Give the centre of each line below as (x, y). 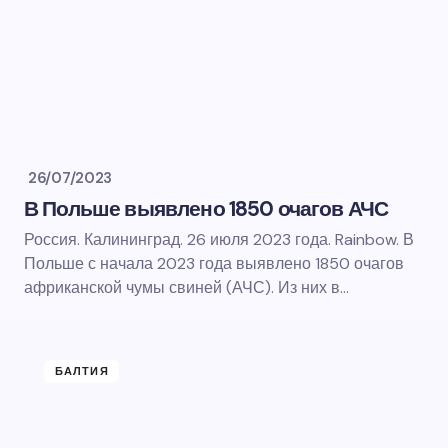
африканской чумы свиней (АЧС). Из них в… (186, 287)
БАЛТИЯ (82, 371)
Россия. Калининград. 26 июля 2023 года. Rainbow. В (219, 239)
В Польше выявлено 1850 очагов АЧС (206, 209)
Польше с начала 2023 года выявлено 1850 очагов (214, 263)
